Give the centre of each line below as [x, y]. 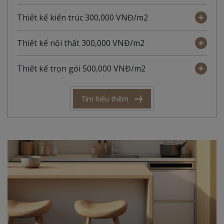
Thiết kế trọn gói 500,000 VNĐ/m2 [81, 69]
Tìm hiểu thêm [105, 99]
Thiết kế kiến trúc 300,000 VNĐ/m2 [82, 18]
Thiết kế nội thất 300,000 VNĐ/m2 [81, 43]
